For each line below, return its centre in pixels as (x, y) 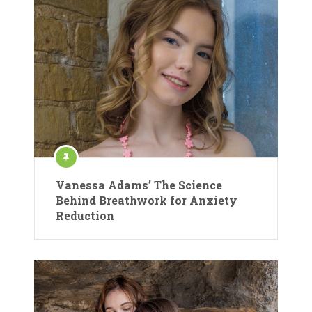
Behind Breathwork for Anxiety (147, 200)
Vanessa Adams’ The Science (139, 185)
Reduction (85, 215)
